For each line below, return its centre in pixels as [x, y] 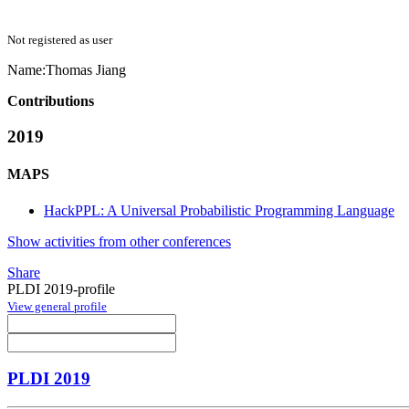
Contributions [51, 101]
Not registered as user [60, 40]
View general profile [57, 306]
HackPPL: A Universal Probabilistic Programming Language [219, 210]
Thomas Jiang [86, 70]
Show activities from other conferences [119, 241]
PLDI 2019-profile [61, 288]
